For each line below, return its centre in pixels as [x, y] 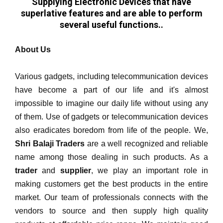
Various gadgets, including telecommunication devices [111, 76]
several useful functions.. [111, 24]
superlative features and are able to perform [111, 13]
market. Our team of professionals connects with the [111, 197]
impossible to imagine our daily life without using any [111, 103]
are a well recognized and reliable [147, 143]
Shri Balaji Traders [51, 143]
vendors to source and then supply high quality [111, 211]
